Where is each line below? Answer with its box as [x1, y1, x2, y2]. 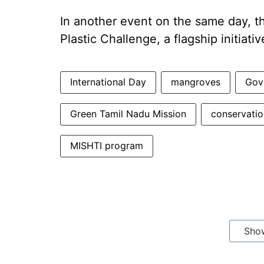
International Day [70, 76, 146, 88]
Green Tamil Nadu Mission [70, 108, 186, 120]
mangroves [171, 76, 220, 88]
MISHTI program [70, 140, 143, 151]
